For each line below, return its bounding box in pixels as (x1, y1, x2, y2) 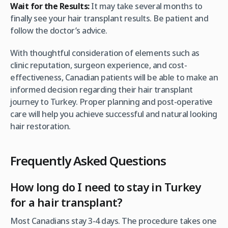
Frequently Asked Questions (10, 152, 166, 169)
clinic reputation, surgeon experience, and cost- (10, 60, 187, 71)
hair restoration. (10, 121, 71, 132)
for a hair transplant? (10, 194, 123, 210)
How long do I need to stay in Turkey (10, 179, 201, 195)
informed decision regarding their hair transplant (10, 84, 193, 96)
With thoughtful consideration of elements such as (10, 47, 199, 59)
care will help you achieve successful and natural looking (10, 108, 217, 120)
